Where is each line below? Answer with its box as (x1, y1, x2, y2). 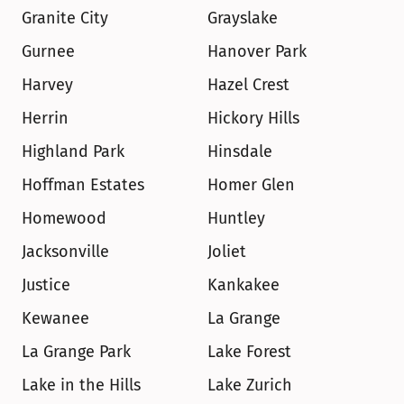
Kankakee (207, 275, 280, 295)
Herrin (22, 108, 69, 128)
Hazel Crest (207, 75, 289, 95)
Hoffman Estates (22, 175, 144, 195)
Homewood (22, 208, 106, 228)
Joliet (207, 242, 246, 262)
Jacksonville (22, 242, 109, 262)
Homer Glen (207, 175, 295, 195)
